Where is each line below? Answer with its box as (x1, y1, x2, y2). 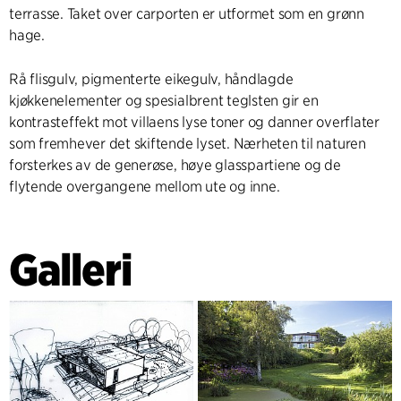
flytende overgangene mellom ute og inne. (9, 178, 280, 196)
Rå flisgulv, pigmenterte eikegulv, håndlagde (9, 71, 294, 89)
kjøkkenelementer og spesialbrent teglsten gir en (9, 92, 319, 110)
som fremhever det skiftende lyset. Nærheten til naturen (9, 135, 366, 153)
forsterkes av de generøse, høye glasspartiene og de (9, 157, 341, 175)
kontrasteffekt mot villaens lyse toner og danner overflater (9, 114, 380, 132)
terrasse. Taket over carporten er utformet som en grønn (9, 5, 364, 23)
